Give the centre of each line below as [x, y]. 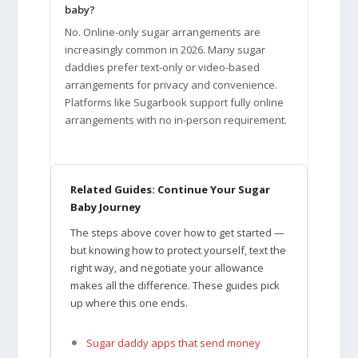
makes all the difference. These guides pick [175, 285]
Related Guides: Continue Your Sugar [171, 189]
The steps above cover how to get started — [178, 232]
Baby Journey [106, 207]
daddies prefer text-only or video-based [163, 67]
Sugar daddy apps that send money [174, 342]
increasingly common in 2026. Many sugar [165, 49]
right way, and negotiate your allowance [167, 267]
